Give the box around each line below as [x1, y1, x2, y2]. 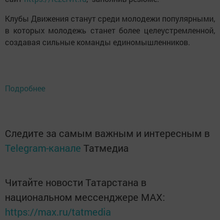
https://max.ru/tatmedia [5, 205, 111, 218]
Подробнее [5, 83, 45, 93]
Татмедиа [83, 141, 129, 154]
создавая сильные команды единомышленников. [5, 37, 190, 47]
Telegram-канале [5, 141, 81, 154]
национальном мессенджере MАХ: [5, 191, 165, 203]
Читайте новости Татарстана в [5, 176, 146, 189]
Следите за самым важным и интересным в [5, 127, 210, 139]
